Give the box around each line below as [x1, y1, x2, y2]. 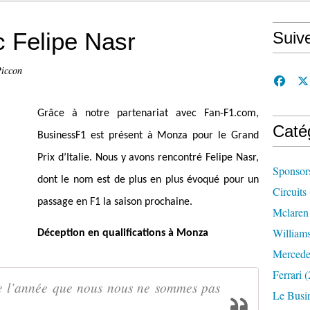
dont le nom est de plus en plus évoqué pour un [37, 174, 259, 185]
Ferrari [273, 267, 302, 282]
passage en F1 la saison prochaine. [37, 197, 192, 208]
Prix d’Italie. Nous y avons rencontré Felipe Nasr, [37, 152, 259, 163]
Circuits [273, 184, 307, 199]
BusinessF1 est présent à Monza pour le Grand [37, 130, 259, 141]
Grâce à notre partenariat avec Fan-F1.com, [37, 108, 259, 119]
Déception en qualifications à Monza [37, 228, 208, 239]
